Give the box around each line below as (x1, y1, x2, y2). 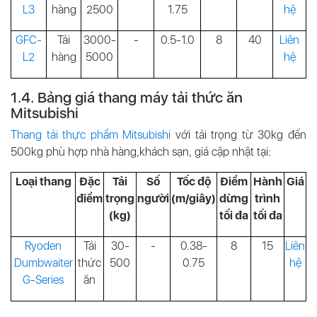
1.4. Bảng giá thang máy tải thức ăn (11, 88, 243, 106)
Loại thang (15, 175, 71, 188)
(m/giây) (171, 192, 216, 205)
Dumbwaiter (13, 256, 73, 270)
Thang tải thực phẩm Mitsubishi (11, 128, 171, 142)
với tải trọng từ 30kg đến (171, 128, 307, 142)
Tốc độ (176, 175, 211, 188)
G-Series (23, 273, 64, 287)
